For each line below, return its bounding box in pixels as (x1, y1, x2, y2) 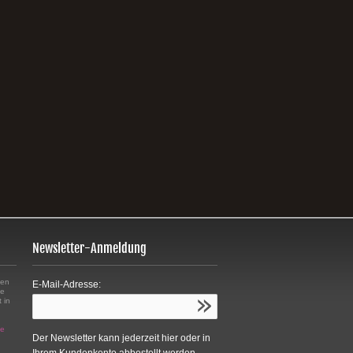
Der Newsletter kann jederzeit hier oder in (32, 333, 210, 344)
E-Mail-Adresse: (32, 279, 101, 290)
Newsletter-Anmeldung (32, 240, 147, 256)
